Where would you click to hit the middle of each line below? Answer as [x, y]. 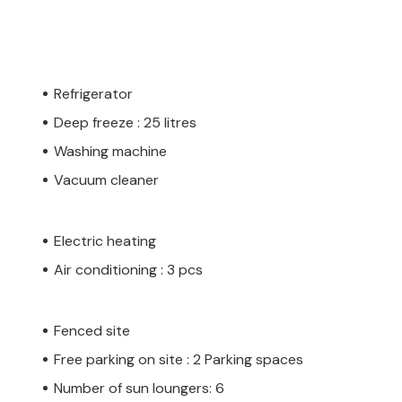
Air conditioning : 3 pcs [128, 269]
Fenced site [92, 330]
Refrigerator [93, 93]
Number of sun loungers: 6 [139, 388]
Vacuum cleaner [106, 179]
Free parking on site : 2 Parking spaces [179, 359]
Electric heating [105, 240]
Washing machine [110, 151]
